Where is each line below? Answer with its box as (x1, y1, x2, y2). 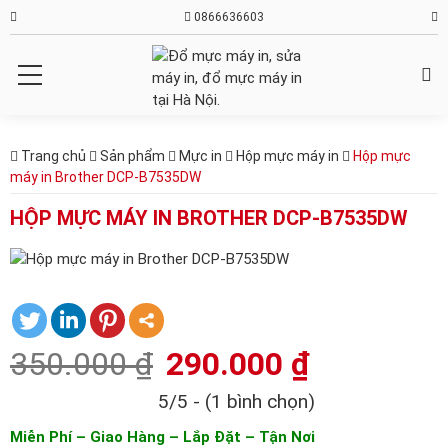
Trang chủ (18, 148, 86, 164)
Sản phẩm (100, 148, 165, 164)
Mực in (179, 148, 222, 164)
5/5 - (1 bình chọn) (157, 390, 315, 414)
